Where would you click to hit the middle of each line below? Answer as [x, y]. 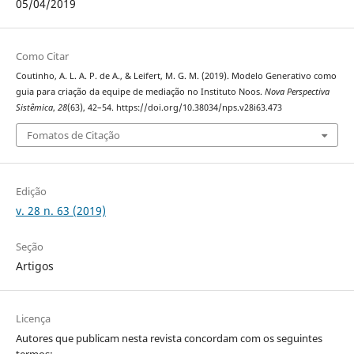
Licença [33, 319]
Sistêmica [34, 107]
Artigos [34, 266]
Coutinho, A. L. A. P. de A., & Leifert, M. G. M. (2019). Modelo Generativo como [176, 75]
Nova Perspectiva [297, 91]
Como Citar [42, 56]
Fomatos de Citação [73, 136]
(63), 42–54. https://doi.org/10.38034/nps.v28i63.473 [174, 107]
